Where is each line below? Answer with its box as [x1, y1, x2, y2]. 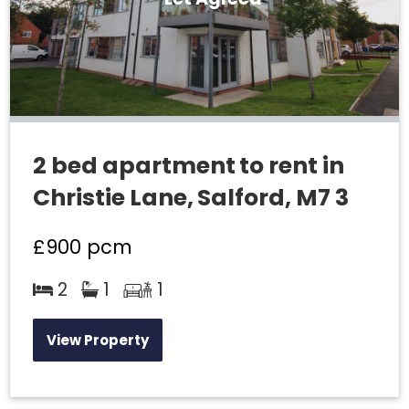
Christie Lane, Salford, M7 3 [33, 182, 349, 215]
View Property [47, 330, 149, 350]
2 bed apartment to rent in [33, 150, 344, 183]
